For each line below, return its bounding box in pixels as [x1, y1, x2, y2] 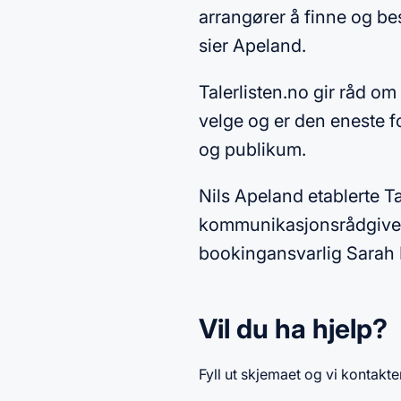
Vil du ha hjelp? [199, 312, 388, 345]
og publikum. [199, 139, 311, 160]
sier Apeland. [199, 35, 311, 56]
